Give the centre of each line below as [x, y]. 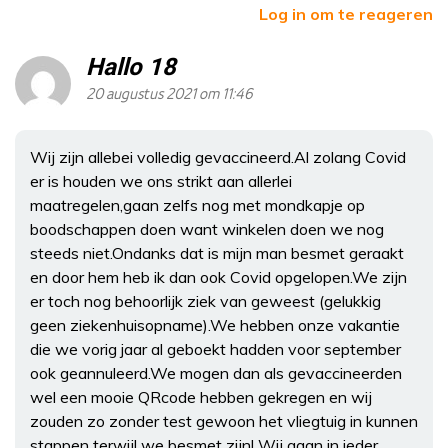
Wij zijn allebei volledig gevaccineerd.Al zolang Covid [218, 156]
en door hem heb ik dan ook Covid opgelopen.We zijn [218, 276]
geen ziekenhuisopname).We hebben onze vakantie [215, 324]
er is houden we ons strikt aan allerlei [161, 180]
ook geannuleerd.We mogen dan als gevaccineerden [216, 372]
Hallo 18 [131, 67]
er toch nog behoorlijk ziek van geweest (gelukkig [205, 300]
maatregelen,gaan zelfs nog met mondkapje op [197, 204]
